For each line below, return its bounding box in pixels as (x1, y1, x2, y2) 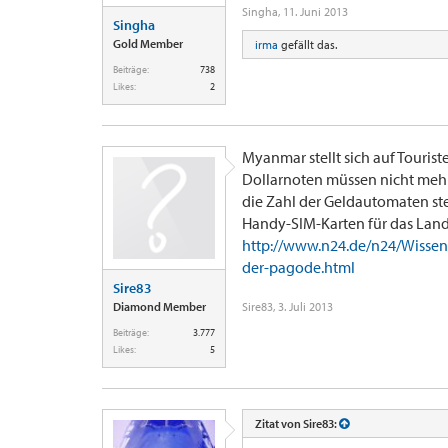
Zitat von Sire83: (255, 416, 339, 431)
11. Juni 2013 (283, 4, 348, 19)
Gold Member (113, 36, 183, 51)
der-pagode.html (242, 257, 355, 277)
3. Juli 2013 (278, 299, 333, 314)
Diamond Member (113, 299, 206, 314)
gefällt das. (278, 37, 337, 52)
